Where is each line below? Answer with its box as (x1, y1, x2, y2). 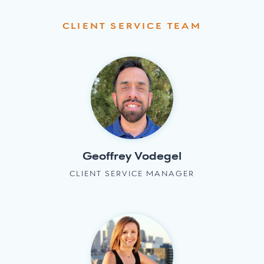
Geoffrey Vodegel (82, 151, 181, 163)
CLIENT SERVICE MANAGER (70, 170, 194, 179)
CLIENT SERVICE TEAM (62, 22, 202, 32)
